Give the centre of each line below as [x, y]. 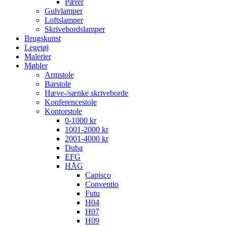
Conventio [102, 184]
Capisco [98, 175]
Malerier [38, 57]
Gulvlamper [64, 11]
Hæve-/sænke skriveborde [86, 93]
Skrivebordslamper [75, 29]
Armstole [59, 75]
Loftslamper [64, 20]
